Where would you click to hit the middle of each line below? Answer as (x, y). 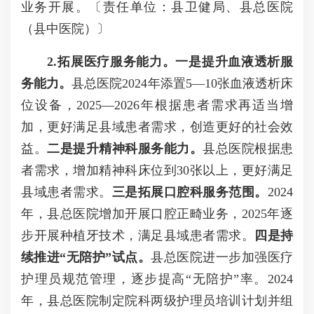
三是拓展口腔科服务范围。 (190, 192)
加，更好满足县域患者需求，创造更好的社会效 (157, 127)
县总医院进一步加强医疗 (222, 257)
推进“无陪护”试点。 (93, 257)
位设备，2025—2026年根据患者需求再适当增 (157, 105)
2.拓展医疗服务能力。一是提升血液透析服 (170, 62)
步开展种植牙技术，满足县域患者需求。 (138, 235)
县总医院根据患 (248, 149)
